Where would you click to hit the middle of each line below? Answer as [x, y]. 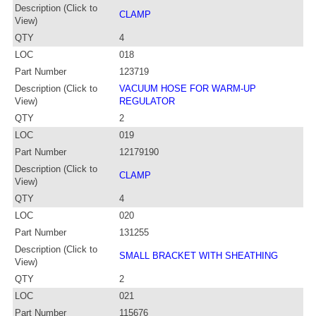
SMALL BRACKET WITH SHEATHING [199, 255]
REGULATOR [147, 101]
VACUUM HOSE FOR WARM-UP [188, 88]
